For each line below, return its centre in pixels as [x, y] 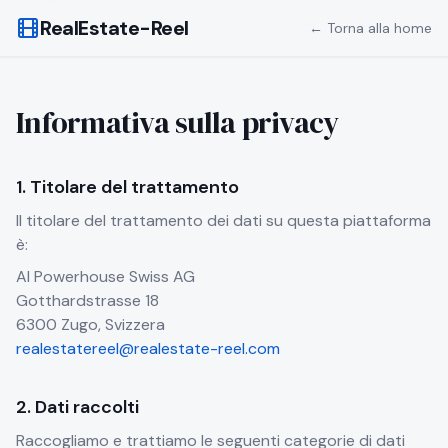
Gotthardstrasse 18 [87, 300]
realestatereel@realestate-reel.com [148, 348]
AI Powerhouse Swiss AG [105, 276]
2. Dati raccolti [77, 407]
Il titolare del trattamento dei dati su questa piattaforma [223, 220]
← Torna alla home [370, 28]
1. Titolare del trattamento [127, 187]
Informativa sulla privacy [177, 122]
